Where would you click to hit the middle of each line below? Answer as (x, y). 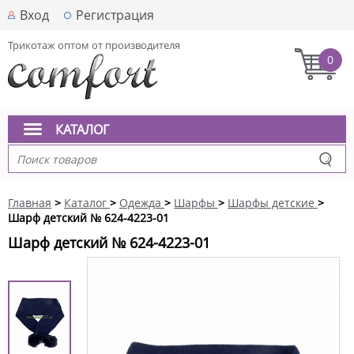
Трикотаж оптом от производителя (94, 45)
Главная (30, 203)
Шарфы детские (271, 203)
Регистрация (115, 15)
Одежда (140, 203)
